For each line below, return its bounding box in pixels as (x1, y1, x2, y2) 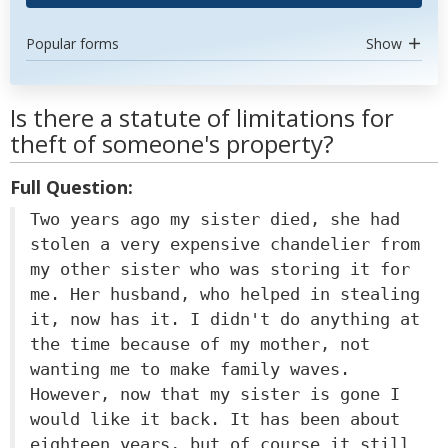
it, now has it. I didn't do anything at (30, 309, 420, 329)
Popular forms (26, 34, 119, 53)
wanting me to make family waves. (30, 359, 350, 379)
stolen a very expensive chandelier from (30, 234, 420, 254)
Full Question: (10, 175, 133, 199)
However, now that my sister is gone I (30, 384, 400, 404)
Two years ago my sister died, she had (30, 209, 400, 229)
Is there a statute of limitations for (10, 101, 394, 134)
